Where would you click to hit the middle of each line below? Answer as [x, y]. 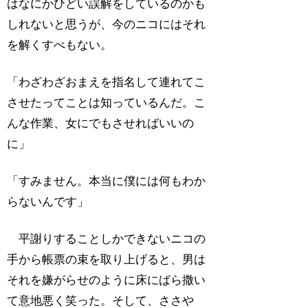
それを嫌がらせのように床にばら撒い [107, 280]
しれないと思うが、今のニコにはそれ [107, 25]
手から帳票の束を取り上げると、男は [107, 259]
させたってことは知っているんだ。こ [107, 103]
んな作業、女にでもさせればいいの [101, 124]
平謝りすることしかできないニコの [107, 239]
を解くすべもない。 [60, 45]
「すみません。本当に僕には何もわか [107, 181]
